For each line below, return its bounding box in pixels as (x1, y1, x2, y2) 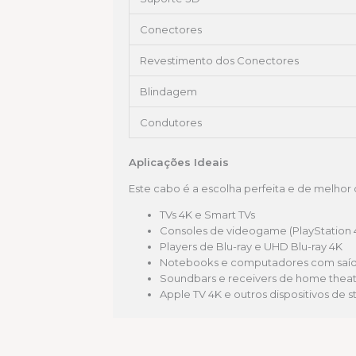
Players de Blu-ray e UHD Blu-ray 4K (160, 239, 342, 253)
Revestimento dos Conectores (140, 54, 299, 68)
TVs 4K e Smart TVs (160, 207, 255, 221)
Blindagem (140, 85, 197, 99)
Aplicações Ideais (129, 155, 229, 168)
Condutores (140, 116, 202, 130)
